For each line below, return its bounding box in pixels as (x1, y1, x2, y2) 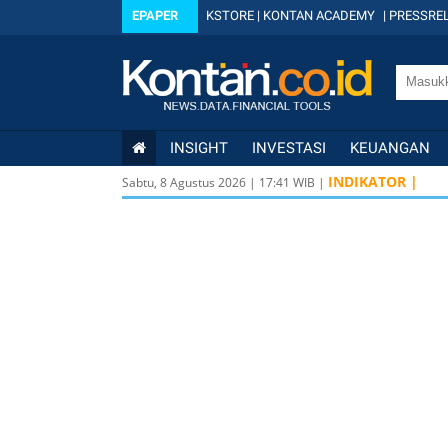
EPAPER (132, 8, 178, 23)
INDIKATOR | (328, 172, 418, 191)
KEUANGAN (350, 139, 430, 157)
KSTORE (206, 8, 254, 23)
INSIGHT (170, 139, 228, 157)
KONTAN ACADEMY (263, 8, 375, 23)
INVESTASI (252, 139, 326, 157)
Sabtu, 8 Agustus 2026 (122, 174, 246, 191)
